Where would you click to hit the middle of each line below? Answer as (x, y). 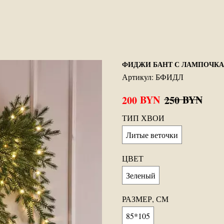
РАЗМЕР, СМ (145, 199)
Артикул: (139, 77)
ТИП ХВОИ (143, 118)
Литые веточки (152, 135)
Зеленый (141, 175)
